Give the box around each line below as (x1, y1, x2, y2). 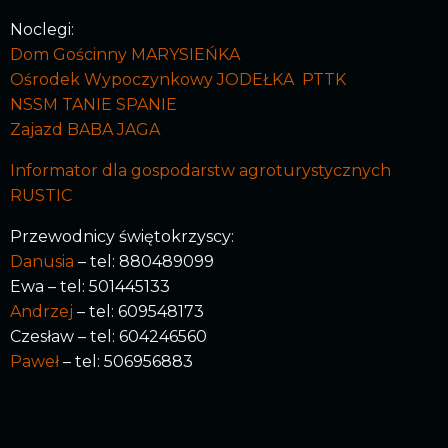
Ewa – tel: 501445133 (10, 276, 170, 296)
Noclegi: (10, 19, 74, 39)
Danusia (10, 251, 74, 271)
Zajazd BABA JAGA (10, 119, 160, 139)
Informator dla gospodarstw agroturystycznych (10, 160, 391, 180)
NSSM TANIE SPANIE (10, 94, 181, 114)
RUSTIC (10, 185, 72, 205)
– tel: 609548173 (73, 301, 204, 321)
